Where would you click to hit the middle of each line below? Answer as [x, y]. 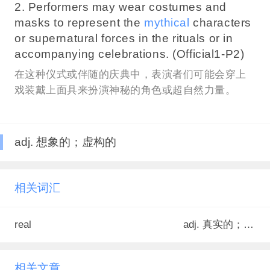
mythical [167, 23]
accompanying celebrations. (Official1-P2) [129, 54]
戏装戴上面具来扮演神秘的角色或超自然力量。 [125, 90]
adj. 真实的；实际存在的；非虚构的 [249, 224]
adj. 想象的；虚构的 [65, 142]
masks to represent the [79, 23]
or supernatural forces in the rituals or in [124, 39]
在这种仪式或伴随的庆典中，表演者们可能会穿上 [130, 74]
